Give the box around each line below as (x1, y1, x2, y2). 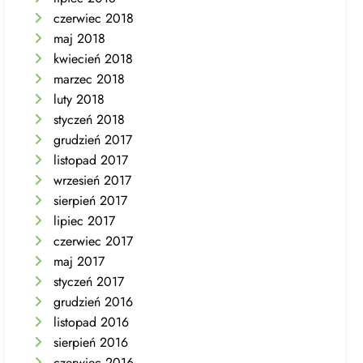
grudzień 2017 (53, 130, 133, 149)
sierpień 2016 (53, 332, 129, 352)
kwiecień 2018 (53, 49, 134, 68)
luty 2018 (53, 89, 105, 109)
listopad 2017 (53, 150, 129, 169)
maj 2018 (53, 28, 106, 48)
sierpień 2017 (53, 190, 128, 210)
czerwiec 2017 (53, 231, 134, 250)
